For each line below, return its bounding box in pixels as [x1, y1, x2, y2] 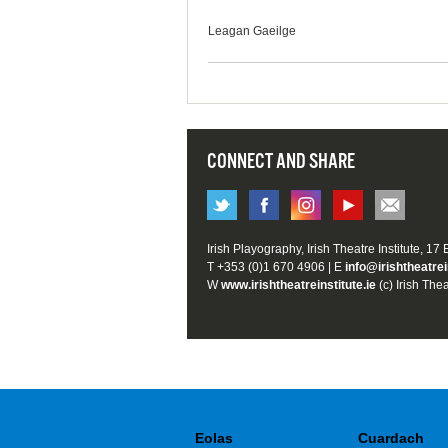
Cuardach [358, 429, 424, 446]
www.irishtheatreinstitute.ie [221, 278, 376, 293]
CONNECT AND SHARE [207, 149, 355, 176]
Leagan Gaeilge [208, 24, 296, 39]
